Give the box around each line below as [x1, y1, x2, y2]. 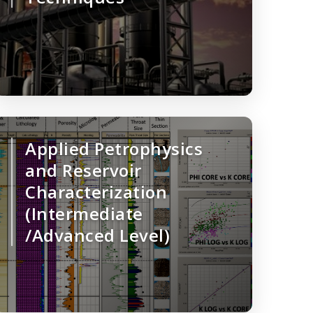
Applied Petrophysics [25, 137, 203, 161]
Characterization [25, 180, 167, 204]
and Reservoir [25, 159, 142, 182]
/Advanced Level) [25, 224, 170, 247]
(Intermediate [25, 202, 143, 226]
